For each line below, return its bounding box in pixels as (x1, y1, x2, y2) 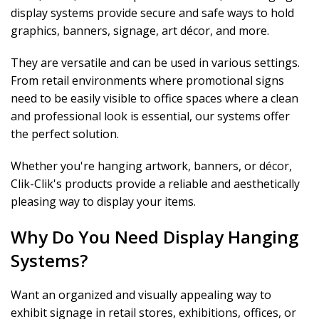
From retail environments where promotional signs (11, 73, 284, 88)
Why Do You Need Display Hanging (11, 225, 298, 249)
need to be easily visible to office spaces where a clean (11, 90, 298, 106)
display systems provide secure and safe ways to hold (11, 5, 294, 21)
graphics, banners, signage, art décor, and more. (11, 23, 269, 38)
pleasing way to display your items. (11, 194, 196, 209)
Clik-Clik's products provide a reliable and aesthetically (11, 176, 300, 192)
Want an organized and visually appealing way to (11, 287, 271, 303)
